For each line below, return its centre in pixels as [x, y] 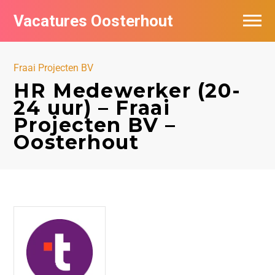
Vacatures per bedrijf [63, 46]
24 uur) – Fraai [92, 108]
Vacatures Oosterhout [94, 21]
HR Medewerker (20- [127, 91]
